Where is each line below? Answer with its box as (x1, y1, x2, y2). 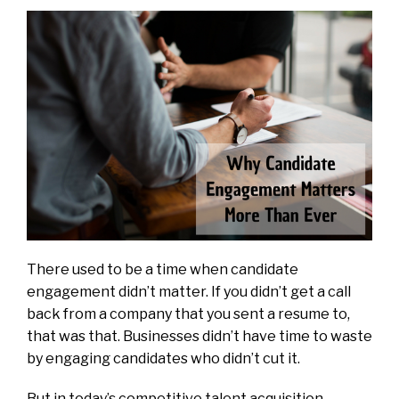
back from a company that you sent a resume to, (27, 305, 350, 323)
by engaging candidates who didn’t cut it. (27, 350, 300, 368)
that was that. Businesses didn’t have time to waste (27, 328, 372, 346)
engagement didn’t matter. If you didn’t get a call (27, 283, 351, 301)
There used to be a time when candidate (27, 261, 298, 279)
